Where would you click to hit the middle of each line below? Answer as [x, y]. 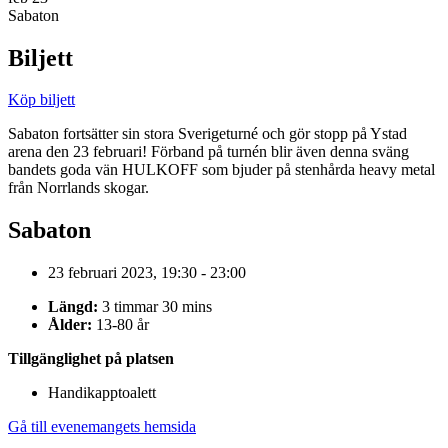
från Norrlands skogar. [78, 188]
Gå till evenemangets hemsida [102, 427]
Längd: [73, 307]
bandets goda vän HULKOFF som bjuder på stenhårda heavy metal [221, 170]
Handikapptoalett [102, 393]
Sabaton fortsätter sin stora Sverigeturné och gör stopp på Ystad [207, 134]
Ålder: [70, 325]
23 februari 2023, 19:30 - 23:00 [147, 273]
